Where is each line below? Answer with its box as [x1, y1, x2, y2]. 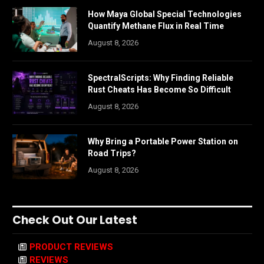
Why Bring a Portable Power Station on [88, 137, 238, 147]
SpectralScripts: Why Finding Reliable [88, 73, 233, 83]
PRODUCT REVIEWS [29, 242, 113, 253]
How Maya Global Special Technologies [88, 9, 242, 19]
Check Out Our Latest [12, 212, 137, 229]
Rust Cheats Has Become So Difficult [88, 85, 231, 95]
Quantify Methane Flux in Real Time [88, 21, 224, 31]
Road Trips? [88, 148, 136, 159]
